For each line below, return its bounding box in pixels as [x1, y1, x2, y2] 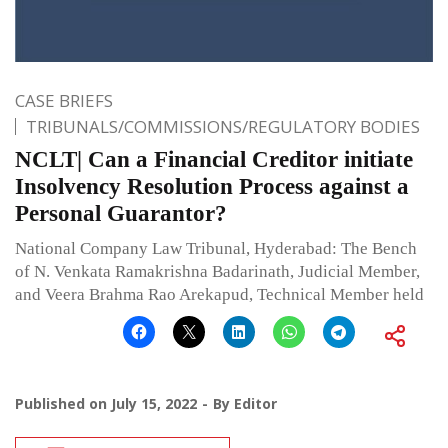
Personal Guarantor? [15, 201, 227, 227]
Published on [15, 394, 111, 414]
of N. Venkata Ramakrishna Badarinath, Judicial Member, [15, 262, 420, 282]
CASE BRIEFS [15, 89, 113, 113]
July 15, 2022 [111, 394, 197, 414]
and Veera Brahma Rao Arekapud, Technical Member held [15, 285, 424, 305]
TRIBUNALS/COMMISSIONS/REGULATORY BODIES [26, 115, 420, 139]
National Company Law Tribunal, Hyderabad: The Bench [15, 239, 417, 259]
